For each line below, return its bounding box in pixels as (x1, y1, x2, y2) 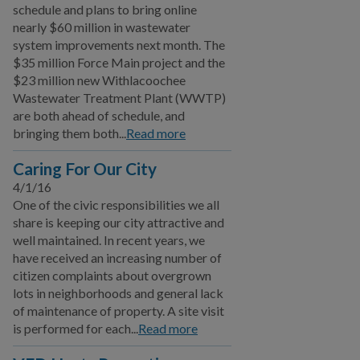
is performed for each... (13, 321, 138, 336)
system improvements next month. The (13, 37, 225, 52)
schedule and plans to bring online (13, 2, 197, 17)
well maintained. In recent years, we (13, 232, 205, 247)
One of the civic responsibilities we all (13, 197, 219, 212)
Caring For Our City (13, 158, 157, 178)
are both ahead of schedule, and (13, 108, 185, 123)
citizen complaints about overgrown (13, 268, 211, 283)
